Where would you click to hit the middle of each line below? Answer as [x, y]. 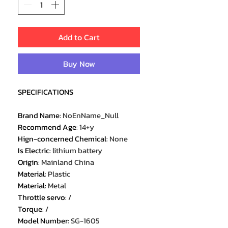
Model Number [43, 221]
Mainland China [68, 162]
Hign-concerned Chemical [62, 139]
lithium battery [77, 151]
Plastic [59, 174]
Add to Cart [79, 37]
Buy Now [79, 64]
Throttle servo [41, 197]
